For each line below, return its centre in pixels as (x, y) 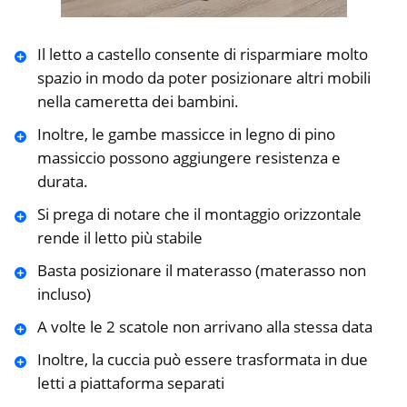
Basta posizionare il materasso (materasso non (201, 271)
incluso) (64, 294)
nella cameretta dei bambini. (138, 102)
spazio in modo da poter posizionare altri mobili (203, 78)
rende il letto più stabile (119, 238)
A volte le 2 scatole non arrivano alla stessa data (204, 327)
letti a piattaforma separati (130, 383)
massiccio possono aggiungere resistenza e (189, 158)
